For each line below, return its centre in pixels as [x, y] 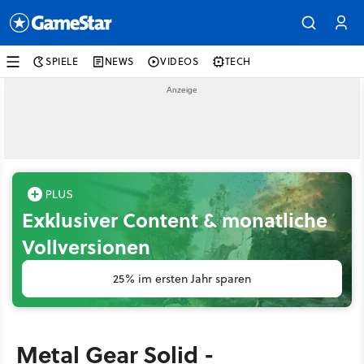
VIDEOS [180, 61]
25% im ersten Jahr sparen [182, 279]
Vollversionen [86, 247]
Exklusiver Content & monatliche [175, 220]
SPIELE [62, 61]
